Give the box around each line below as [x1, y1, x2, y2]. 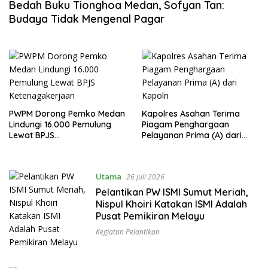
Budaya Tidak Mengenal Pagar [9, 12, 165, 26]
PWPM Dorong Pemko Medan [9, 108, 125, 120]
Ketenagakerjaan [9, 141, 79, 152]
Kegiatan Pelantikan [95, 227, 160, 237]
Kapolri [141, 141, 170, 152]
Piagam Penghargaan [141, 119, 229, 130]
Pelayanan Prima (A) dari [141, 130, 242, 141]
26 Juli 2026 [126, 172, 165, 182]
